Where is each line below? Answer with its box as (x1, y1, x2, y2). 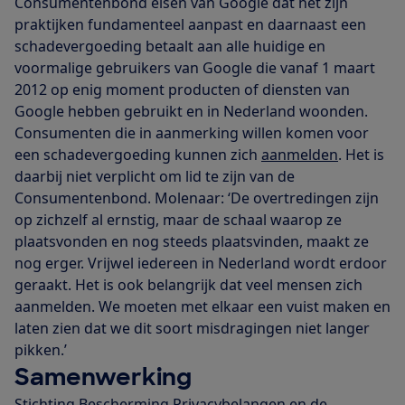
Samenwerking (14, 361, 192, 392)
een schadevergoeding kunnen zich (14, 144, 261, 165)
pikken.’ (14, 339, 67, 360)
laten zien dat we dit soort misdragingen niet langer (14, 317, 370, 338)
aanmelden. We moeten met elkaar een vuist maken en (14, 296, 391, 316)
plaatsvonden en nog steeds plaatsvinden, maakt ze (14, 231, 369, 251)
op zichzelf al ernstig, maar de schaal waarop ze (14, 209, 342, 230)
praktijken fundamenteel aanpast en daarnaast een (14, 14, 366, 34)
